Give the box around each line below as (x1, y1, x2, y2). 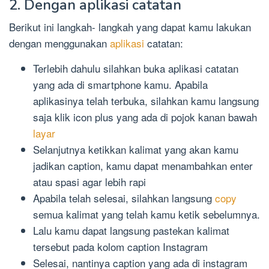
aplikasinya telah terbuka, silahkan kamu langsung (33, 93, 259, 109)
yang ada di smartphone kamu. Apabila (33, 77, 208, 92)
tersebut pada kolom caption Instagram (33, 239, 208, 255)
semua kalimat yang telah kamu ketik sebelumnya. (33, 207, 260, 222)
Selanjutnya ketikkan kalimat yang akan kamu (33, 142, 238, 157)
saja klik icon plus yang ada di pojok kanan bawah (33, 109, 257, 125)
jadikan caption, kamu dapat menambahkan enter (33, 158, 253, 174)
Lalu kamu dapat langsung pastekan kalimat (33, 223, 229, 238)
